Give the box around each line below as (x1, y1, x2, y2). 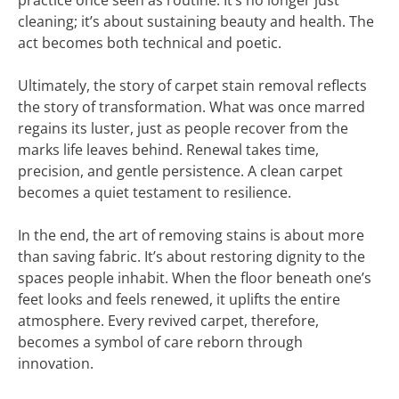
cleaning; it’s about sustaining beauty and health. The (18, 12, 374, 31)
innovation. (18, 354, 94, 373)
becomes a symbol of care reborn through (18, 332, 303, 352)
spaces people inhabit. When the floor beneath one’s (18, 268, 371, 288)
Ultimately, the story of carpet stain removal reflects (18, 76, 367, 95)
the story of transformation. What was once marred (18, 97, 365, 117)
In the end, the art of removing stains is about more (18, 225, 364, 245)
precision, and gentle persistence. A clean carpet (18, 161, 343, 181)
